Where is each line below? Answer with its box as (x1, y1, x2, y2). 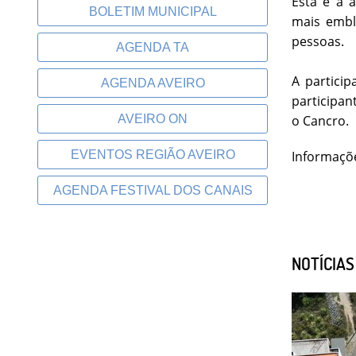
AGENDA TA (116, 41, 189, 54)
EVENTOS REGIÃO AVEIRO (70, 148, 235, 161)
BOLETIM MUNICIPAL (88, 5, 217, 18)
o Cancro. (292, 111, 349, 130)
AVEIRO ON (118, 112, 188, 126)
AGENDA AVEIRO (100, 76, 205, 90)
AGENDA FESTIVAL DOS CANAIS (52, 184, 253, 197)
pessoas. (292, 32, 344, 50)
